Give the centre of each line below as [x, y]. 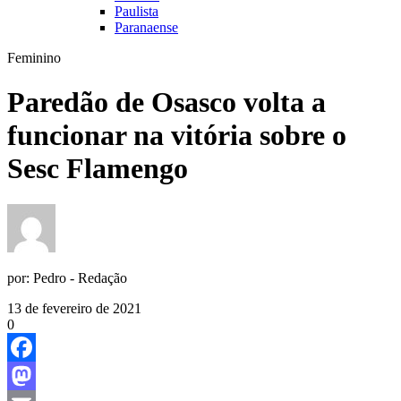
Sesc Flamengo [98, 168]
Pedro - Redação [80, 278]
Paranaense [146, 28]
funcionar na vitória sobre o [177, 135]
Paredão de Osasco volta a [166, 102]
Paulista [137, 12]
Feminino [34, 58]
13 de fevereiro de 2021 [74, 309]
